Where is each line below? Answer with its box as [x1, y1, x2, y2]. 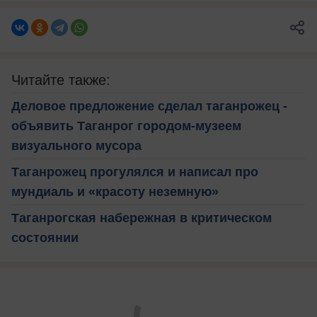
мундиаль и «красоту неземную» [11, 184, 219, 199]
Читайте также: [11, 71, 110, 88]
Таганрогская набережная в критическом [11, 210, 272, 225]
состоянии [11, 230, 79, 245]
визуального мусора [11, 138, 142, 153]
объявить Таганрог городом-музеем [11, 118, 241, 133]
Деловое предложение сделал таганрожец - [11, 98, 287, 113]
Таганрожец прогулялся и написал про [11, 164, 258, 179]
